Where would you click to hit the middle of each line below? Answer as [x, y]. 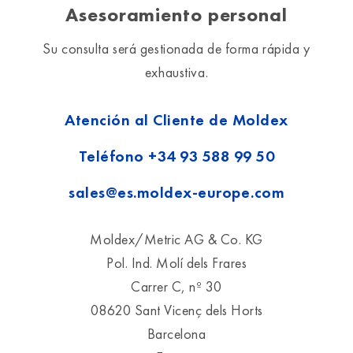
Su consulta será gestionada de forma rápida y [176, 49]
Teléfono [113, 156]
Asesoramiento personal [176, 15]
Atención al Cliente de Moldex [176, 120]
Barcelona [176, 334]
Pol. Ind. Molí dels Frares [176, 263]
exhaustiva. [176, 72]
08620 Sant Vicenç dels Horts [176, 310]
